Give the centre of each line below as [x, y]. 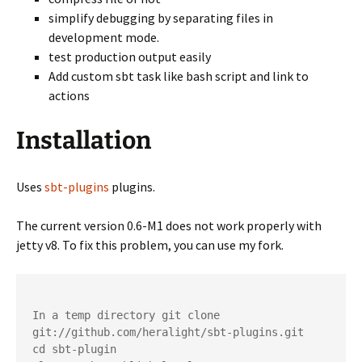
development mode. [104, 37]
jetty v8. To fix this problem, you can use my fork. [150, 245]
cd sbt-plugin [74, 349]
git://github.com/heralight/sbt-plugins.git [171, 332]
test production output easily [130, 57]
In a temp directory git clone [126, 315]
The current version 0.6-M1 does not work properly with [169, 225]
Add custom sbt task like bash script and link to [179, 76]
